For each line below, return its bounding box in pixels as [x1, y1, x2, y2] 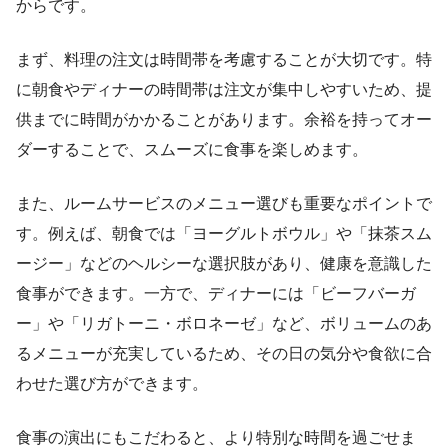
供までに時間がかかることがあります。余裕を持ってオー [16, 110, 432, 128]
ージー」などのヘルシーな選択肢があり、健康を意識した [16, 254, 432, 272]
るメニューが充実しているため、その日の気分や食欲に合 [16, 344, 432, 362]
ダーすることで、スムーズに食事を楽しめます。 [16, 140, 368, 158]
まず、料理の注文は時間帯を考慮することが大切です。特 [16, 50, 432, 68]
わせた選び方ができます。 [16, 374, 208, 392]
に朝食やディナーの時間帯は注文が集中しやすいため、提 [16, 80, 432, 98]
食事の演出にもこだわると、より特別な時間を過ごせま [16, 428, 416, 446]
